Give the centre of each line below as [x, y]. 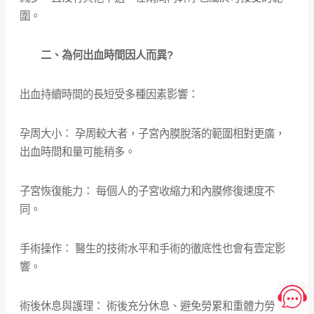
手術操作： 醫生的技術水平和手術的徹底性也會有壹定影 [152, 248]
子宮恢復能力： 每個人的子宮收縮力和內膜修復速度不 [147, 191]
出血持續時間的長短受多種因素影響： [109, 94]
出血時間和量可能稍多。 [77, 152]
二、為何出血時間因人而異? [96, 55]
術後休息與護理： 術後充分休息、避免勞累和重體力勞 [147, 306]
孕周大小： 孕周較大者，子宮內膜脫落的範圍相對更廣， [152, 134]
